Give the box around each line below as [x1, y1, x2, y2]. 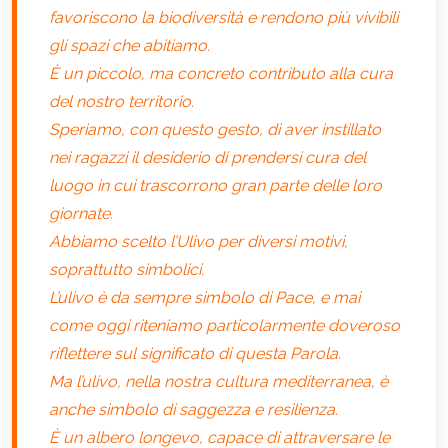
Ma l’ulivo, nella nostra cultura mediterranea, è [49, 372, 388, 391]
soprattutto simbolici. [49, 260, 204, 279]
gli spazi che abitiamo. [49, 36, 210, 55]
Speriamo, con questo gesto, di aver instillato [49, 120, 381, 139]
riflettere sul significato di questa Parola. [49, 344, 341, 363]
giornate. [49, 204, 113, 223]
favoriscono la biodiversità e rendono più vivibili [49, 8, 398, 27]
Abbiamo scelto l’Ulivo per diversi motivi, [49, 232, 348, 251]
